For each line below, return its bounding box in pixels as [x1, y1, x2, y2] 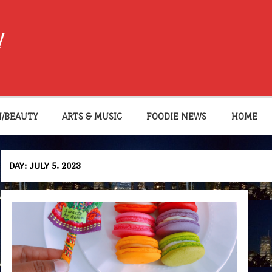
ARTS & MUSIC [62, 111, 123, 122]
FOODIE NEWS [146, 111, 207, 122]
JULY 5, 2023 [29, 160, 81, 171]
